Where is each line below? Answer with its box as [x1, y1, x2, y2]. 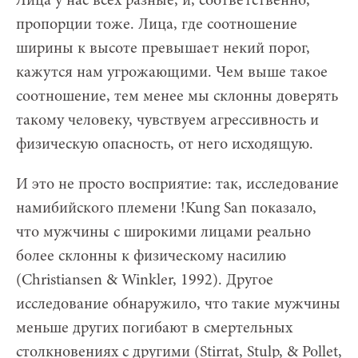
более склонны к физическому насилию [16, 248, 286, 265]
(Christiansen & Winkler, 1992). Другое [16, 272, 273, 288]
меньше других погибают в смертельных [16, 320, 292, 336]
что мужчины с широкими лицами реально [16, 224, 311, 241]
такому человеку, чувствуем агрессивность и [16, 112, 319, 129]
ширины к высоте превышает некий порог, [16, 40, 310, 57]
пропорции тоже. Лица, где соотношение [16, 16, 297, 33]
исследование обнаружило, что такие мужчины [16, 296, 340, 312]
